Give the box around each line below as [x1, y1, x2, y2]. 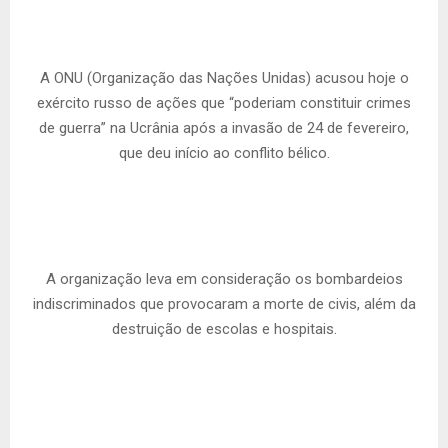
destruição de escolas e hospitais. [111, 320, 337, 339]
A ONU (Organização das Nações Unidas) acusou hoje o [39, 69, 409, 88]
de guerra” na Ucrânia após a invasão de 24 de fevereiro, [39, 119, 409, 138]
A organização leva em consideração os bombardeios [45, 270, 403, 289]
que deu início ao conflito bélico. [118, 144, 330, 163]
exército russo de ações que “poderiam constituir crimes [37, 94, 411, 113]
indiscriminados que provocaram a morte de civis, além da [32, 295, 416, 314]
